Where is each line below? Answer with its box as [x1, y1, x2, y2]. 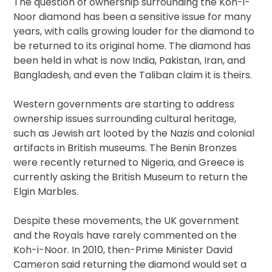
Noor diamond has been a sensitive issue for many [13, 9, 252, 24]
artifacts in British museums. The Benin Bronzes [13, 140, 237, 155]
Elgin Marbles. [13, 184, 79, 199]
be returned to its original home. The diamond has [13, 38, 251, 53]
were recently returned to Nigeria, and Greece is [13, 155, 245, 169]
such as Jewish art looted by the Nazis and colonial [13, 126, 255, 140]
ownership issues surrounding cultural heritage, [13, 111, 237, 126]
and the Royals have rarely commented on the [13, 228, 237, 242]
